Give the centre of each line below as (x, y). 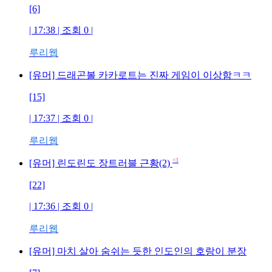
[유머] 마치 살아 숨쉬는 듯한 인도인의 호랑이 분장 (138, 251)
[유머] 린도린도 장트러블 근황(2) (100, 163)
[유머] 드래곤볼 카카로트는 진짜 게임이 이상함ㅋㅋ (140, 75)
